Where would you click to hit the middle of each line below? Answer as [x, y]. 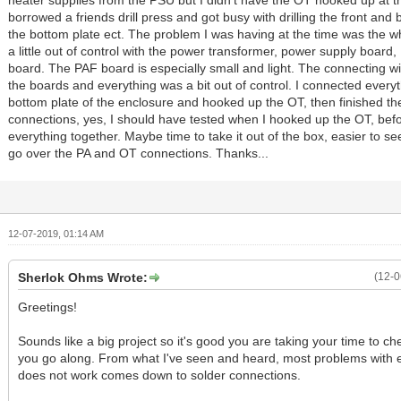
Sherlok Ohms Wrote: [83, 278]
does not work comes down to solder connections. [160, 375]
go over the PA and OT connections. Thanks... [139, 154]
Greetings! [48, 307]
